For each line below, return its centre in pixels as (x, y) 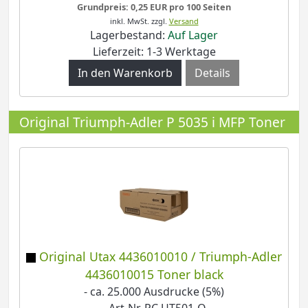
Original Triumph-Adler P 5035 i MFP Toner (152, 122)
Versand (184, 21)
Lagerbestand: (129, 35)
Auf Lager (193, 35)
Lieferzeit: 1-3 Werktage (154, 52)
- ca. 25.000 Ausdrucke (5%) (154, 292)
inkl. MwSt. (129, 21)
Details (212, 73)
